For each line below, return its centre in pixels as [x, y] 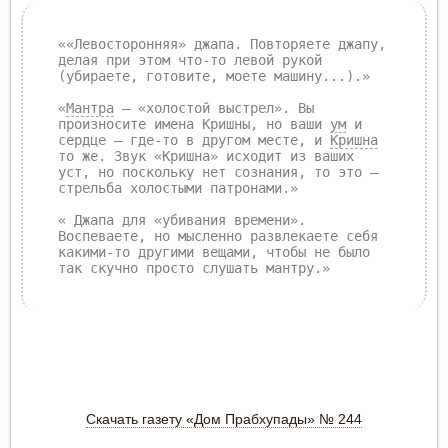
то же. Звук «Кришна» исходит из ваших [206, 155]
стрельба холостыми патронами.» [178, 187]
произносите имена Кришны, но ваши [194, 123]
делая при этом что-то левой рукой [190, 59]
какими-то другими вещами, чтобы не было [214, 251]
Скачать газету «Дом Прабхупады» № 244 [224, 418]
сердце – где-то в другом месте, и [194, 139]
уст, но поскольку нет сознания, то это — [218, 171]
